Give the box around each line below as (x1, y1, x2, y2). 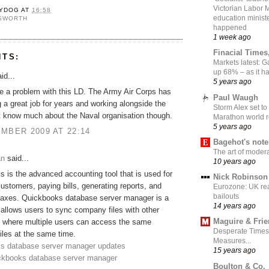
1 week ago (213, 33, 251, 41)
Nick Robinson (213, 172, 268, 182)
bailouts (213, 192, 239, 201)
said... (5, 153, 29, 163)
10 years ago (213, 157, 256, 165)
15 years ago (213, 246, 256, 255)
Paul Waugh (213, 92, 258, 102)
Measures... (213, 237, 251, 246)
